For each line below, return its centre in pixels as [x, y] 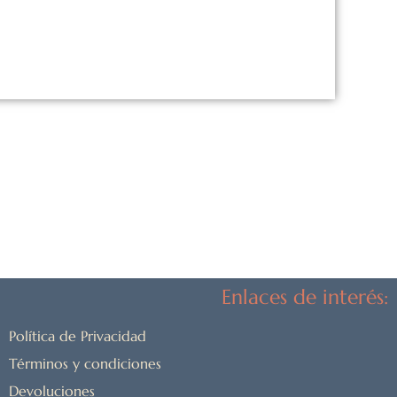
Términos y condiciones [85, 364]
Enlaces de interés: [304, 297]
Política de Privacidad [77, 336]
